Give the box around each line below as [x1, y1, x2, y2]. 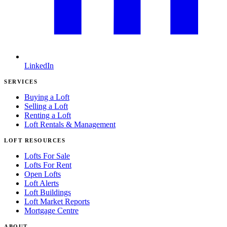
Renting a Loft [24, 111, 71, 120]
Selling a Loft [24, 102, 68, 111]
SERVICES [4, 79, 38, 85]
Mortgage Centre [24, 206, 79, 215]
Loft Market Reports [24, 197, 90, 206]
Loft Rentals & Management [24, 120, 116, 129]
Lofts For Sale [24, 152, 70, 161]
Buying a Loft [24, 93, 69, 102]
